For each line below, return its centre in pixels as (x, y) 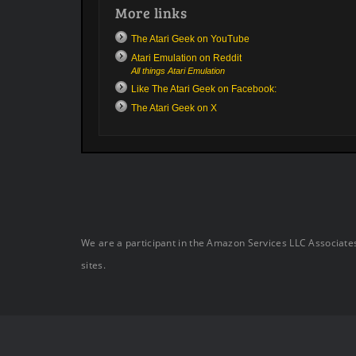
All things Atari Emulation (178, 71)
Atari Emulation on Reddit (186, 58)
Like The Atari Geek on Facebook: (204, 89)
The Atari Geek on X (174, 108)
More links (151, 13)
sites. (93, 265)
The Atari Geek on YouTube (190, 39)
